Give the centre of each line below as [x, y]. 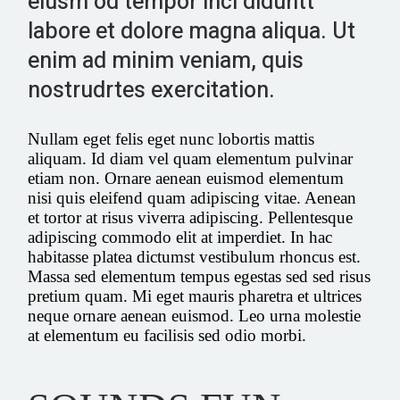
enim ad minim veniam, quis [166, 61]
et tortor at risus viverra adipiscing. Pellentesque [191, 217]
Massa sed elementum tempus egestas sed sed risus [200, 276]
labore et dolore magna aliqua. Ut [192, 31]
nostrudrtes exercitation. [152, 90]
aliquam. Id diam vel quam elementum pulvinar [191, 158]
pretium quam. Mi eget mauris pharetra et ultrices [195, 296]
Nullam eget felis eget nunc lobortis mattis [171, 138]
